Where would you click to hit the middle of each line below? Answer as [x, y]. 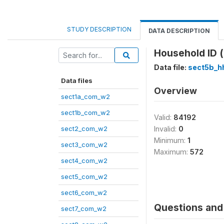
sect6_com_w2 [84, 192]
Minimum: [171, 140]
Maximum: [172, 152]
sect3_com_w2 [84, 144]
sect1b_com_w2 [85, 112]
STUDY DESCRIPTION [99, 29]
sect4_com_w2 [84, 160]
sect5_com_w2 [84, 176]
